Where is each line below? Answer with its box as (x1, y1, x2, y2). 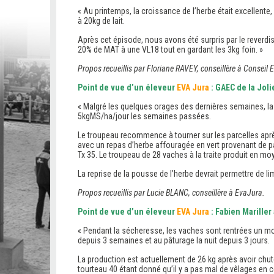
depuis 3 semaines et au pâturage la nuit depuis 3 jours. (78, 235, 270, 245)
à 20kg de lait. (78, 16, 125, 26)
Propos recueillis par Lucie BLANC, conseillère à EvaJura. (78, 188, 265, 198)
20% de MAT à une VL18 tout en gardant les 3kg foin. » (78, 45, 263, 54)
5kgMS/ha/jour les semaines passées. (78, 111, 211, 121)
